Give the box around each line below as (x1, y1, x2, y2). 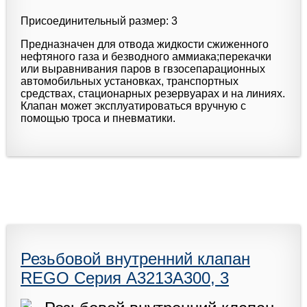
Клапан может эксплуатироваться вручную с (21, 99, 246, 112)
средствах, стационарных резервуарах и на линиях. (21, 87, 285, 99)
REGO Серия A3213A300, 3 (21, 268, 229, 287)
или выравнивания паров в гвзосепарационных (21, 62, 265, 75)
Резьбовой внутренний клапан (21, 249, 250, 268)
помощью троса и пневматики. (21, 112, 175, 124)
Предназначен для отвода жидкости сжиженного (21, 38, 269, 50)
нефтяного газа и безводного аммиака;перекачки (21, 50, 271, 62)
